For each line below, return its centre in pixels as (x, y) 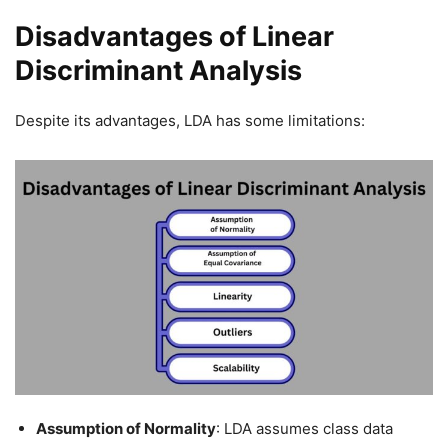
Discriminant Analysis (158, 70)
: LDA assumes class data (304, 428)
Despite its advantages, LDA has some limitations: (190, 120)
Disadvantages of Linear (174, 36)
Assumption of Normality (126, 428)
